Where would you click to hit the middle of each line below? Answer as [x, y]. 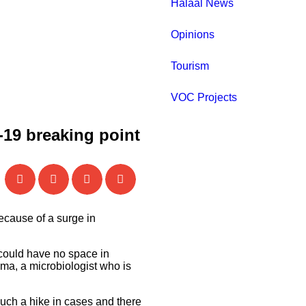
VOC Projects [204, 98]
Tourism [190, 66]
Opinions [193, 35]
